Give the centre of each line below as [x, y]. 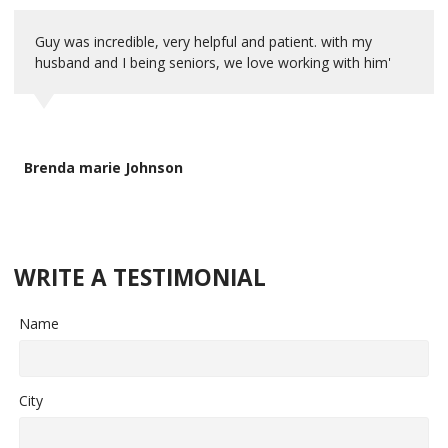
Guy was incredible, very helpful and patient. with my [203, 41]
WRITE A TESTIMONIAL [140, 278]
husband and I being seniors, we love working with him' [213, 62]
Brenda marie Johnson [103, 167]
